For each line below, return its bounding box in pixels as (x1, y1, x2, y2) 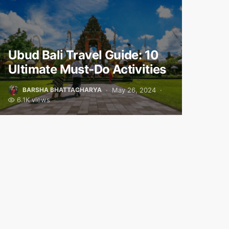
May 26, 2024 (112, 85, 156, 94)
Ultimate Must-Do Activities (8, 62, 166, 77)
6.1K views (17, 96, 50, 104)
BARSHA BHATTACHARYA (22, 86, 102, 94)
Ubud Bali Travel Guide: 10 (8, 48, 159, 62)
